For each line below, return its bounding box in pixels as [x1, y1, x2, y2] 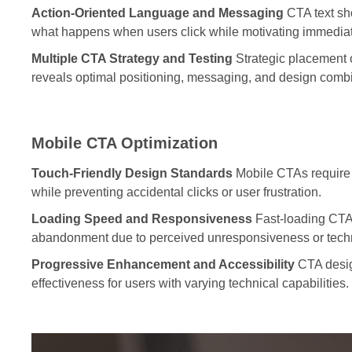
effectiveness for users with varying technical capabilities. [31, 276, 349, 290]
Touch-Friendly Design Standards [31, 166, 233, 180]
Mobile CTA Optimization [31, 134, 218, 152]
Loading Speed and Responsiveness [31, 211, 252, 225]
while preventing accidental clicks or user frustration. [31, 185, 321, 199]
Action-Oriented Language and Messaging [31, 5, 284, 20]
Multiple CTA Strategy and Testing [31, 51, 233, 65]
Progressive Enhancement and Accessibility [31, 257, 295, 271]
